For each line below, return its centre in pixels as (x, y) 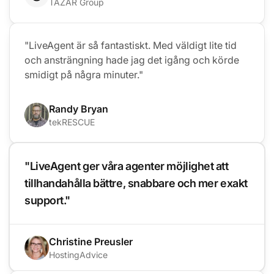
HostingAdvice (78, 254)
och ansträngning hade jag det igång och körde (132, 60)
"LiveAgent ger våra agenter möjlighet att (127, 166)
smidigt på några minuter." (84, 74)
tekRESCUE (72, 122)
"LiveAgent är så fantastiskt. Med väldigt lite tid (131, 45)
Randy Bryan (79, 109)
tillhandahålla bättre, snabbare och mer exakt (136, 183)
